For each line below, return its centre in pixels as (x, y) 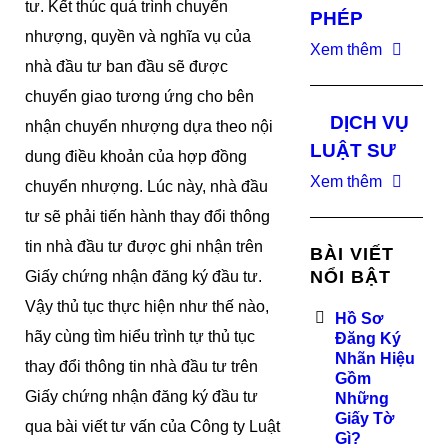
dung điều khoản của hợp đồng (136, 156)
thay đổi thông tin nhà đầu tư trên (141, 366)
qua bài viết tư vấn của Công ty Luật (152, 426)
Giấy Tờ (365, 418)
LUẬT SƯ (353, 150)
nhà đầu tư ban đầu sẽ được (126, 66)
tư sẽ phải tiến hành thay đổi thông (147, 216)
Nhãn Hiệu (375, 358)
